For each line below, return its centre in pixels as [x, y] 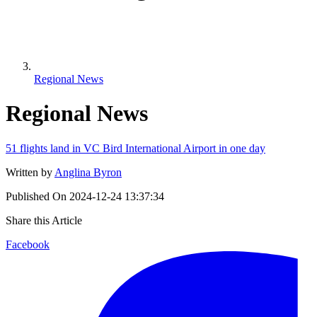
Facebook [28, 244]
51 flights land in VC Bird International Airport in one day [136, 148]
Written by [29, 172]
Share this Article [44, 220]
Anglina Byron [88, 172]
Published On [36, 196]
